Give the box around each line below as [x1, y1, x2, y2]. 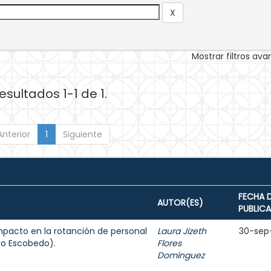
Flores [157, 237, 181, 249]
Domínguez [157, 249, 204, 261]
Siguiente [62, 128, 102, 140]
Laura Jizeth [157, 225, 206, 237]
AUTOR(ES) [157, 197, 203, 209]
